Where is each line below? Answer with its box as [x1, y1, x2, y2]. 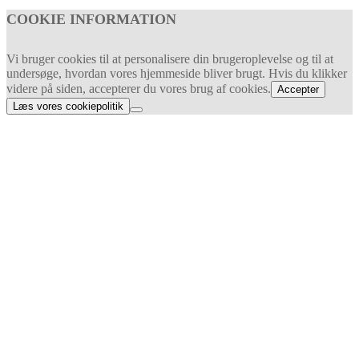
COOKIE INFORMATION [6, 10, 176, 27]
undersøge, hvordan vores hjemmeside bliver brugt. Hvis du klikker [6, 66, 347, 80]
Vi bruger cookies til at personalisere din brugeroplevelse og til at [6, 51, 333, 66]
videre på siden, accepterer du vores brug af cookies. [6, 81, 271, 95]
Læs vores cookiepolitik [13, 99, 123, 112]
